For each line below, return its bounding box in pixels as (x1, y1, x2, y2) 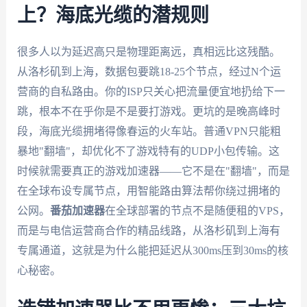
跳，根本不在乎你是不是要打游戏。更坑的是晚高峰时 (16, 105, 280, 117)
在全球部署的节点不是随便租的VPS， (104, 204, 290, 217)
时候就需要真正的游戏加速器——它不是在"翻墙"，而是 (16, 164, 290, 177)
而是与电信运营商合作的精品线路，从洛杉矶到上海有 (16, 224, 280, 236)
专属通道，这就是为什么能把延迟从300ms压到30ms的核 (16, 244, 288, 256)
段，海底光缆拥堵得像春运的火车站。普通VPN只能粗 (16, 125, 281, 137)
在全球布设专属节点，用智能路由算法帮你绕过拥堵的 (16, 184, 280, 197)
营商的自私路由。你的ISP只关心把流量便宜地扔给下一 (16, 85, 285, 97)
